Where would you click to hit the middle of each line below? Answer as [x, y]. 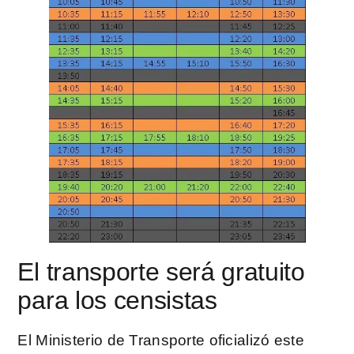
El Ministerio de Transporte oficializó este [161, 341]
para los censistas [117, 301]
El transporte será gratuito [161, 272]
